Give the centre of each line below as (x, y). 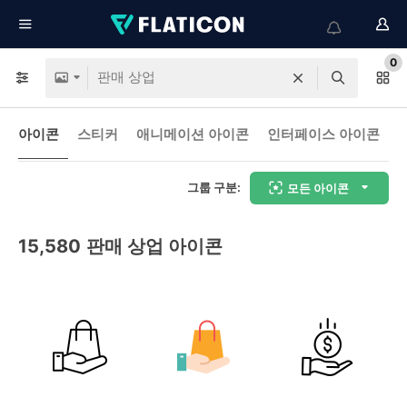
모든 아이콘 (318, 188)
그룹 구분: (214, 187)
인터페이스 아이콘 (323, 134)
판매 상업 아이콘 (154, 246)
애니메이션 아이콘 (193, 134)
